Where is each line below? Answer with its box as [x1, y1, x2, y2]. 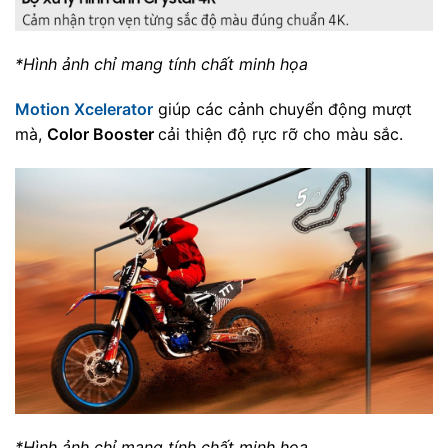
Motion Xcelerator [15, 99, 153, 120]
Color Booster [47, 124, 158, 145]
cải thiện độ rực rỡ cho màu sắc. [158, 124, 403, 145]
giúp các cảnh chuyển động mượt [153, 99, 412, 120]
